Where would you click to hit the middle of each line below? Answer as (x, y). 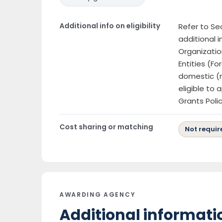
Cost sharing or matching (106, 127)
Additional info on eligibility (110, 26)
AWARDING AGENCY (98, 194)
